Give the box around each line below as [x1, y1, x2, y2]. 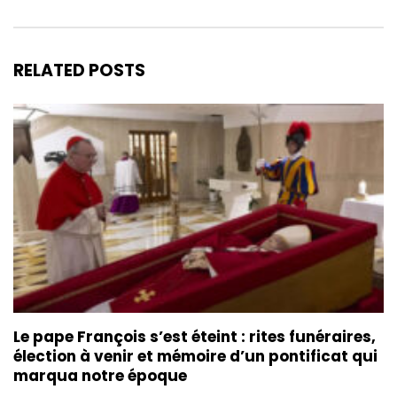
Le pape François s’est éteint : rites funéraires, [13, 326, 376, 348]
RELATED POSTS [13, 58, 145, 83]
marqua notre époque [13, 365, 187, 387]
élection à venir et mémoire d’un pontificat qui [13, 346, 378, 368]
